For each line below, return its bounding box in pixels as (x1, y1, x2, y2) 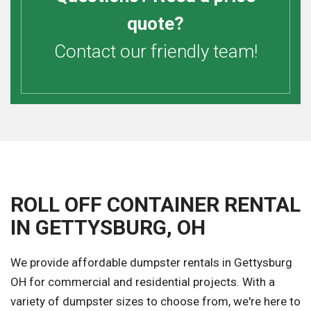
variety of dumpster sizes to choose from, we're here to (10, 294, 301, 309)
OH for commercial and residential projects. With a (10, 275, 275, 289)
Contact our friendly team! (53, 41, 258, 62)
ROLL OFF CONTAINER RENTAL (10, 192, 301, 217)
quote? (127, 13, 184, 35)
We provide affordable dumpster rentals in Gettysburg (10, 255, 292, 270)
